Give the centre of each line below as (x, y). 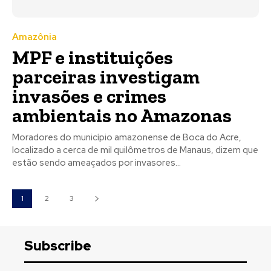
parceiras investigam (106, 77)
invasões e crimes (89, 96)
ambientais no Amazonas (122, 115)
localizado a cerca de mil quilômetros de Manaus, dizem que (135, 150)
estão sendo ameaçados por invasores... (96, 162)
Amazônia (34, 37)
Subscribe (58, 246)
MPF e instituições (93, 57)
